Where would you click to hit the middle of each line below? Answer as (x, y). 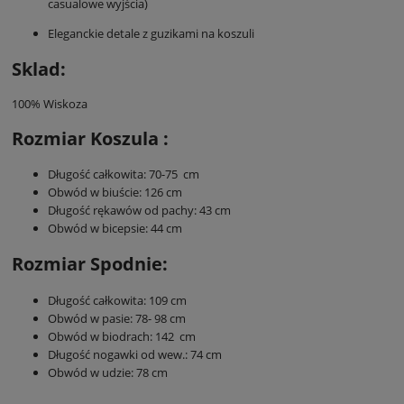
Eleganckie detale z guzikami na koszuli (151, 33)
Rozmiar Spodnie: (90, 264)
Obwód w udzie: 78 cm (108, 372)
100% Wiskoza (50, 103)
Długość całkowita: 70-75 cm (125, 174)
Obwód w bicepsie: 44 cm (115, 229)
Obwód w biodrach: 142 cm (122, 336)
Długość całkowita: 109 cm (117, 300)
